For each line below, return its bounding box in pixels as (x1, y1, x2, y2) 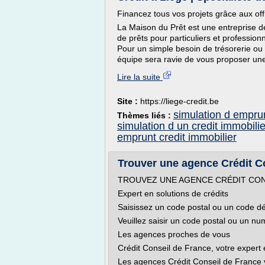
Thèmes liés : (117, 111, 173, 120)
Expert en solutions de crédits (118, 189, 228, 198)
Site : (117, 96, 140, 106)
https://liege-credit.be (140, 96, 219, 106)
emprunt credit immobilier (117, 131, 237, 143)
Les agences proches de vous (118, 230, 230, 239)
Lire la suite (117, 72, 163, 82)
